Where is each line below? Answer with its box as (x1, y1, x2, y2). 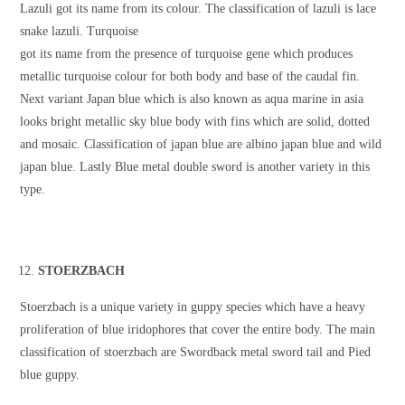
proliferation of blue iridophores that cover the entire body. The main (20, 323, 376, 337)
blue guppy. (20, 368, 80, 382)
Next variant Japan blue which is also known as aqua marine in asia (20, 92, 364, 107)
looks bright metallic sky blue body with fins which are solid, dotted (20, 115, 371, 129)
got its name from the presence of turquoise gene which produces (20, 47, 353, 61)
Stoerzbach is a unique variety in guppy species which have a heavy (20, 300, 366, 315)
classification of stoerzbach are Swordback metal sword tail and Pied (20, 345, 372, 360)
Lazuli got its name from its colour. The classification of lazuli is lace (20, 2, 377, 16)
